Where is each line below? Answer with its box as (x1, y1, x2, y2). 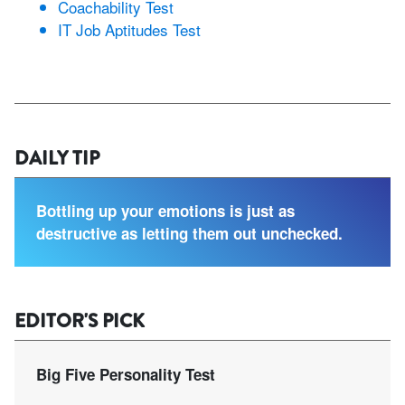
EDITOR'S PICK (14, 306, 145, 334)
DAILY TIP (14, 144, 99, 172)
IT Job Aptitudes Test (58, 17, 201, 41)
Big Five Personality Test (36, 363, 215, 385)
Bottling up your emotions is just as (36, 199, 295, 221)
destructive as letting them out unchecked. (36, 221, 343, 244)
